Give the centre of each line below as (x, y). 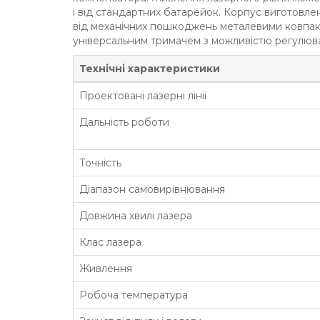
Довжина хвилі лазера (136, 216)
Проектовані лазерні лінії (143, 96)
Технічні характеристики (150, 69)
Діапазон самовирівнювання (152, 189)
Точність (100, 163)
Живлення (106, 269)
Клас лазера (110, 242)
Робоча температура (134, 295)
